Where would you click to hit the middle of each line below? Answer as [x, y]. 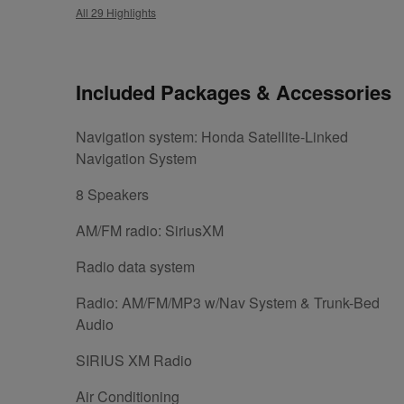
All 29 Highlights [116, 13]
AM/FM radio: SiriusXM [150, 231]
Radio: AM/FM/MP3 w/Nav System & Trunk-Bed [228, 303]
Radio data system [135, 267]
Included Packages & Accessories [234, 92]
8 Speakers [112, 195]
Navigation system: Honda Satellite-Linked [212, 137]
